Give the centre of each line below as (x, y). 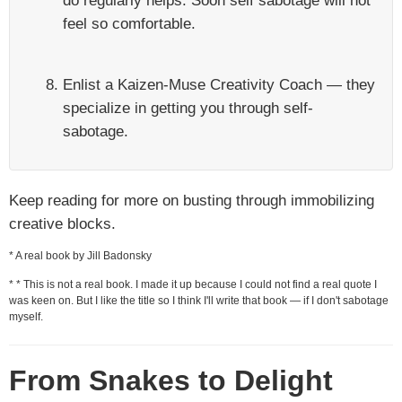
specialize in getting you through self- (188, 108)
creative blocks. (62, 223)
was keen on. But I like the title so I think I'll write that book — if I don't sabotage (199, 301)
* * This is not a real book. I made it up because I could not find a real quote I (193, 284)
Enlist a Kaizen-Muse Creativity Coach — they (219, 84)
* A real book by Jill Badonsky (80, 256)
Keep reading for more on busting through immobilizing (192, 200)
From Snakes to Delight (171, 380)
